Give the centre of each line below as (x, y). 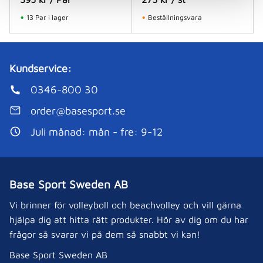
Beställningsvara (175, 18)
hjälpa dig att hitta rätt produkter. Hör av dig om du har (129, 220)
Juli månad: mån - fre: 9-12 (97, 131)
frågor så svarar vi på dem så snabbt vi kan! (105, 235)
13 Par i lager (47, 18)
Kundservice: (41, 69)
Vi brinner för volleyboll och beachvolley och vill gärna (125, 205)
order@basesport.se (78, 110)
